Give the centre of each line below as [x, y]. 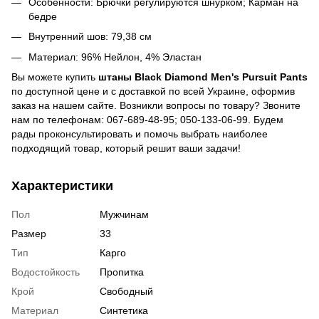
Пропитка [122, 272]
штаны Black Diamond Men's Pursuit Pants [203, 77]
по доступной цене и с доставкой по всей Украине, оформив [153, 91]
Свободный [126, 292]
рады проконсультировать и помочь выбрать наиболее [140, 134]
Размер [29, 234]
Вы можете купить [55, 77]
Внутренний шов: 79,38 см [90, 37]
